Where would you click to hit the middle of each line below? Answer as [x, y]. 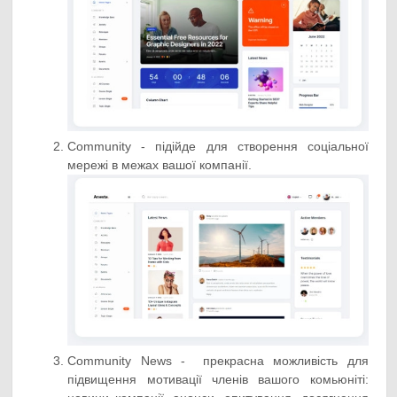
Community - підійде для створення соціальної [218, 146]
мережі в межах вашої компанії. [160, 164]
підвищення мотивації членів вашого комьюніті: [218, 380]
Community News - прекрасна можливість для [218, 361]
